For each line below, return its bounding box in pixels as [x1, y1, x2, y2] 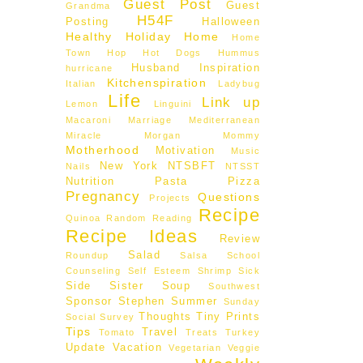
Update [66, 342, 106, 353]
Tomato [99, 327, 135, 337]
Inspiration [199, 62, 261, 74]
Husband [130, 62, 181, 74]
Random [106, 213, 147, 223]
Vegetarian [169, 343, 222, 352]
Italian [66, 79, 96, 88]
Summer [171, 296, 218, 307]
